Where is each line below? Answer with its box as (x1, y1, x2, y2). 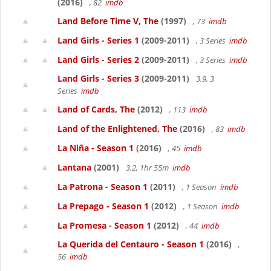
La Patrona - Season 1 (57, 181, 148, 192)
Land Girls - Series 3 (57, 73, 139, 84)
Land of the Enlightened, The (57, 123, 177, 134)
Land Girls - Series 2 (57, 54, 139, 65)
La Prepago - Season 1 (57, 200, 149, 212)
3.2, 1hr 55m (124, 162, 172, 173)
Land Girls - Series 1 (57, 34, 139, 46)
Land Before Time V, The (57, 15, 158, 27)
